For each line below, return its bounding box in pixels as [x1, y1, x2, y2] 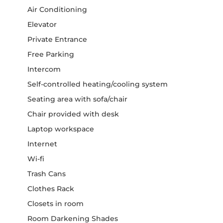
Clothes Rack [27, 184, 74, 193]
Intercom [27, 64, 61, 74]
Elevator [27, 19, 57, 29]
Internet [27, 139, 57, 148]
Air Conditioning [27, 4, 87, 14]
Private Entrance [27, 34, 87, 44]
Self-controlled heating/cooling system [27, 79, 168, 89]
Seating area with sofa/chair [27, 94, 127, 104]
